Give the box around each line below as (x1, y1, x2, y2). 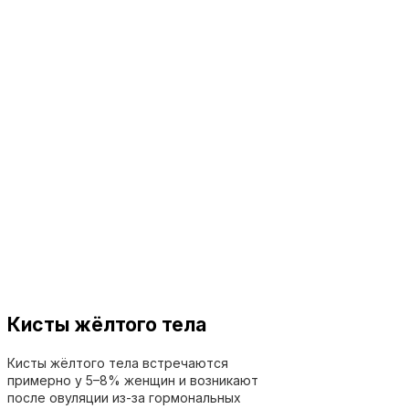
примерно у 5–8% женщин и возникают (7, 372, 258, 388)
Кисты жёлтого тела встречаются (7, 354, 228, 371)
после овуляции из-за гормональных (7, 389, 241, 405)
